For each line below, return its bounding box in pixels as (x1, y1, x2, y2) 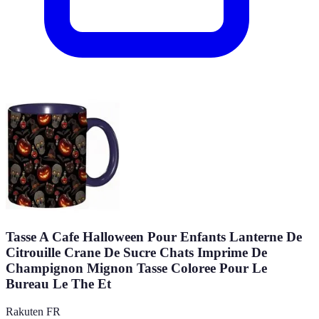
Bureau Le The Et (6, 276, 111, 292)
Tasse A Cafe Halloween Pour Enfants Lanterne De (6, 229, 302, 245)
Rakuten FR (6, 305, 61, 318)
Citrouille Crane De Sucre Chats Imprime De (6, 245, 267, 261)
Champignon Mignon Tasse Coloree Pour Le (6, 261, 267, 276)
